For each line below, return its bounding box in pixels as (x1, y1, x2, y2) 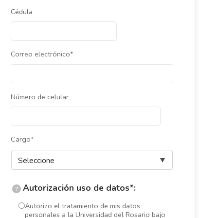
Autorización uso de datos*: (22, 182, 136, 194)
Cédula (10, 6, 33, 17)
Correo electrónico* (10, 49, 73, 59)
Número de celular (10, 91, 69, 102)
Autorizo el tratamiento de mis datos (24, 201, 140, 211)
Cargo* (10, 134, 34, 144)
